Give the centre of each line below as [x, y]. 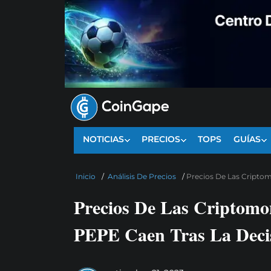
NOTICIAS [103, 139]
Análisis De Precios [142, 177]
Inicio [86, 177]
